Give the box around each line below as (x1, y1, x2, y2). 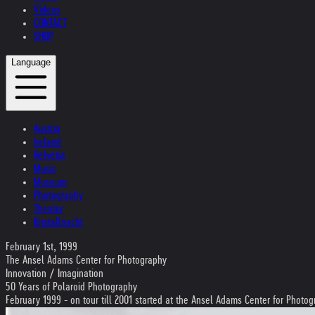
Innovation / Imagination (6, 267, 103, 279)
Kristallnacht (34, 216, 83, 228)
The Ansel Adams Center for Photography (6, 254, 167, 266)
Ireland (34, 136, 61, 148)
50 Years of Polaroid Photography (6, 281, 137, 292)
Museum (34, 176, 67, 188)
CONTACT (34, 17, 67, 29)
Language (11, 56, 51, 67)
